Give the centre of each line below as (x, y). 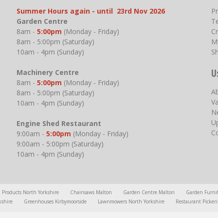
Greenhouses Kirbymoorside (55, 202)
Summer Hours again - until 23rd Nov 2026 (91, 11)
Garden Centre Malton (149, 192)
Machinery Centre (50, 73)
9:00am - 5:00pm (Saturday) (61, 144)
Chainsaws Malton (91, 192)
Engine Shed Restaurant (59, 124)
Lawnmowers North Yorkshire (131, 202)
